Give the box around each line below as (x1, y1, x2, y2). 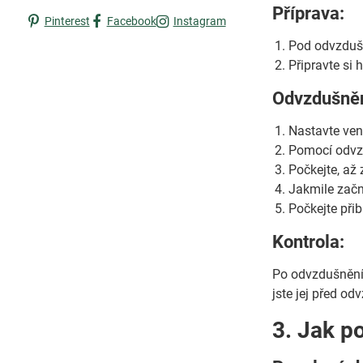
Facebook (106, 15, 156, 28)
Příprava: (272, 3, 345, 23)
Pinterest (44, 15, 90, 28)
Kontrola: (272, 232, 345, 252)
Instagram (173, 15, 226, 28)
